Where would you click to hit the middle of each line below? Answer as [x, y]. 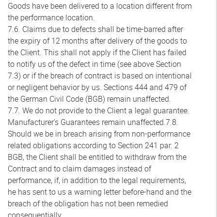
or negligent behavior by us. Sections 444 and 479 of [97, 87]
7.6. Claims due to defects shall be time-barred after [95, 29]
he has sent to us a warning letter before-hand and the [100, 192]
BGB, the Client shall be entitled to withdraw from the [97, 157]
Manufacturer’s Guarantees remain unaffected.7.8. [93, 122]
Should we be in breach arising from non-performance [99, 134]
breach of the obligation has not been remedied [88, 203]
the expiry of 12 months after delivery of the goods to [97, 41]
